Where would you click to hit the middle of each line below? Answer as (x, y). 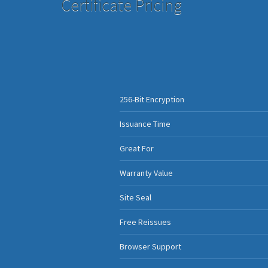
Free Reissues (145, 222)
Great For (136, 148)
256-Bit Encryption (152, 99)
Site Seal (135, 197)
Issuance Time (145, 124)
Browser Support (150, 246)
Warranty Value (146, 173)
